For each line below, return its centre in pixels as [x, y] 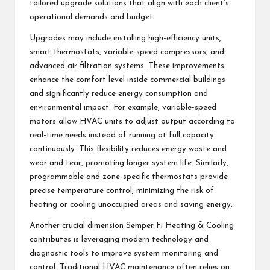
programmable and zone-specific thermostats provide [129, 177]
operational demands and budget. [92, 17]
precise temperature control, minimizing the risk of [122, 190]
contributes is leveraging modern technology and [119, 239]
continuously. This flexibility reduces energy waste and [128, 149]
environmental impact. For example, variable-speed [123, 107]
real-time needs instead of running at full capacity [122, 135]
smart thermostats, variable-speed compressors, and [127, 52]
